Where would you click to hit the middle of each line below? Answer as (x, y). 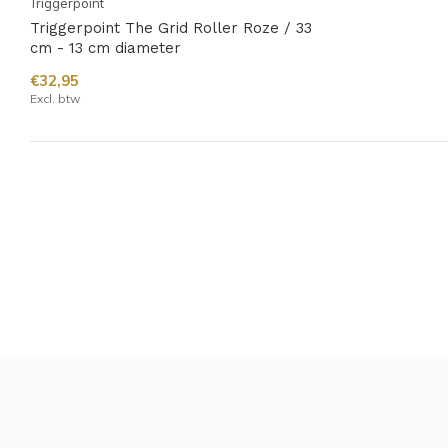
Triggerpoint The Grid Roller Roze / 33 (171, 28)
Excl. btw (55, 98)
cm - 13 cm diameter (105, 48)
